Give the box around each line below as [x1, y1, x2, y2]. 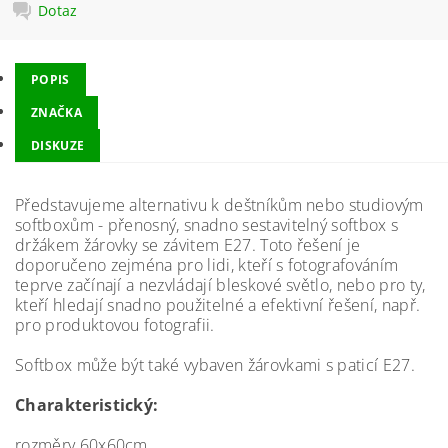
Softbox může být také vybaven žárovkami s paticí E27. [15, 354, 415, 376]
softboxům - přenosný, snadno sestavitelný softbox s [15, 214, 399, 236]
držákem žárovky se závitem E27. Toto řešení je [15, 234, 361, 256]
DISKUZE [31, 137, 85, 154]
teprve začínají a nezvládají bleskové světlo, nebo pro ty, [15, 274, 426, 296]
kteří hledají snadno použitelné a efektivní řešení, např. [15, 294, 421, 316]
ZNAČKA [31, 104, 82, 121]
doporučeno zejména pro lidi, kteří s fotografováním [15, 254, 399, 276]
